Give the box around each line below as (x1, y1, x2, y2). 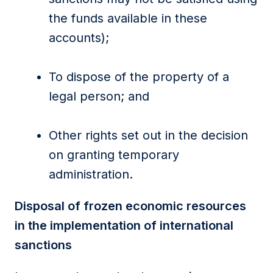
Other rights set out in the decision (49, 128, 248, 143)
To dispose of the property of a (49, 69, 229, 84)
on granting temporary (49, 147, 179, 162)
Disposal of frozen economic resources (15, 199, 246, 213)
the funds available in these (49, 11, 207, 26)
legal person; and (49, 89, 149, 104)
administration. (49, 167, 133, 182)
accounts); (49, 30, 109, 45)
